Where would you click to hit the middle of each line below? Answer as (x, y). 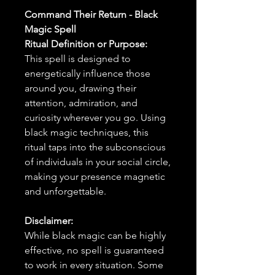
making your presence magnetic (95, 176)
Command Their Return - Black (91, 14)
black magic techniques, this (87, 132)
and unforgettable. (65, 191)
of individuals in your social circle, (98, 162)
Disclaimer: (49, 221)
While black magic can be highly (95, 235)
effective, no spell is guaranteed (94, 250)
